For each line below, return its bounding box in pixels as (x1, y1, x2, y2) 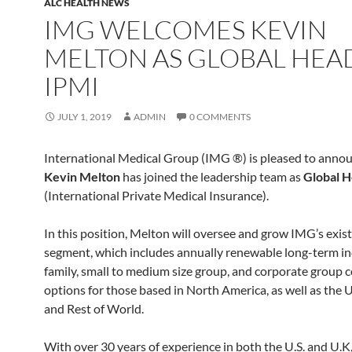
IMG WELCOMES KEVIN (44, 13, 327, 46)
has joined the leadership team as (120, 169, 303, 184)
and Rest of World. (44, 301, 146, 316)
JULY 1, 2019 (57, 111, 112, 123)
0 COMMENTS (189, 111, 251, 123)
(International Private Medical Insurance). (44, 188, 271, 203)
